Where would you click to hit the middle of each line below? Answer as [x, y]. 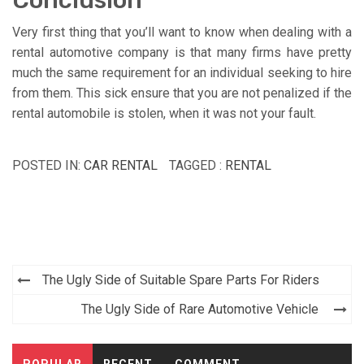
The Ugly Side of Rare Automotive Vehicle [200, 309]
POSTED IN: [48, 165]
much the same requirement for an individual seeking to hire [182, 72]
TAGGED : [197, 165]
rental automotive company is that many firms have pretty [182, 52]
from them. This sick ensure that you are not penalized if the [182, 93]
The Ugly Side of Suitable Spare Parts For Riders [181, 279]
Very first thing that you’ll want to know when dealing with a [182, 32]
